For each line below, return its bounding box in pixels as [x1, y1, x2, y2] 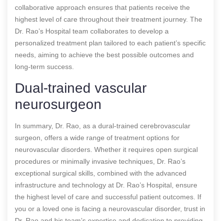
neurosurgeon [15, 96, 102, 112]
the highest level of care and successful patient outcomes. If [15, 192, 201, 201]
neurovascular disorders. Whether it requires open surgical [15, 145, 198, 153]
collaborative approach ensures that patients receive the [15, 3, 190, 11]
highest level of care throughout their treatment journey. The [15, 15, 202, 23]
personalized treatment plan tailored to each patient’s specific [15, 38, 206, 47]
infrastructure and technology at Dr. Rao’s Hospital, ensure [15, 181, 197, 189]
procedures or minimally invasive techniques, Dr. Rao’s [15, 157, 185, 165]
